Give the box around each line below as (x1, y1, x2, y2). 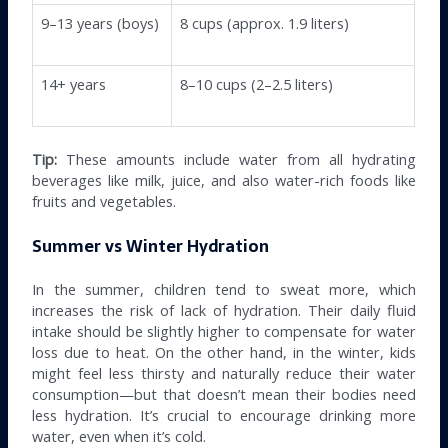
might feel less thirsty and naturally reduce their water (32, 363, 416, 383)
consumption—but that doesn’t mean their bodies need (32, 384, 416, 404)
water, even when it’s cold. (32, 426, 207, 446)
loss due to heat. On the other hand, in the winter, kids (32, 342, 416, 362)
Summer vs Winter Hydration (32, 233, 270, 260)
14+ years (41, 73, 107, 94)
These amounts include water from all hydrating (57, 148, 416, 169)
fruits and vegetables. (32, 190, 177, 211)
